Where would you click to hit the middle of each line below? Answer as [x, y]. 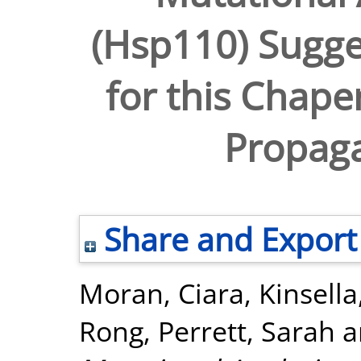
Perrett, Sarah [247, 331]
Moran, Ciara [162, 293]
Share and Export [226, 239]
